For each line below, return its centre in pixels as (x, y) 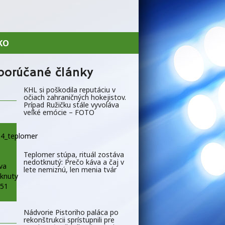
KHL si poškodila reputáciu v (70, 89)
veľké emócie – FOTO (59, 112)
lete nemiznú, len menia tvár (70, 170)
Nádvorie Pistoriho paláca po (71, 212)
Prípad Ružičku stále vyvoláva (71, 104)
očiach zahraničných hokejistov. (75, 97)
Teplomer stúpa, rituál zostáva (74, 155)
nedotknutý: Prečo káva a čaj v (74, 162)
